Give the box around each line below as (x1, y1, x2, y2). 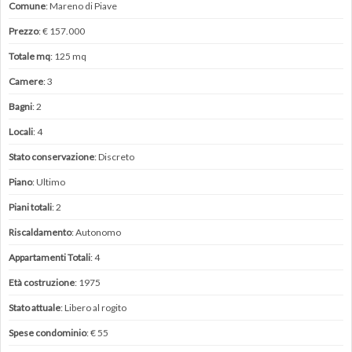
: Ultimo (32, 176, 65, 188)
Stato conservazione (9, 151, 94, 163)
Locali (9, 126, 33, 137)
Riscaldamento (9, 226, 71, 238)
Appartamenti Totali (9, 251, 90, 263)
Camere (9, 75, 43, 87)
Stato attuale (9, 302, 60, 313)
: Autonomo (71, 226, 121, 238)
